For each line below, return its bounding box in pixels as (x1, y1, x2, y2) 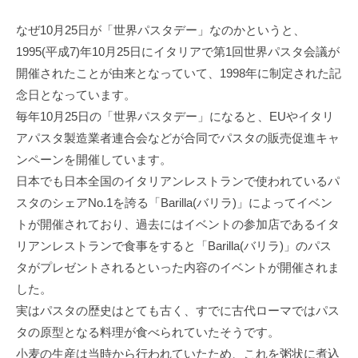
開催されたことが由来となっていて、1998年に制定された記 (16, 66, 341, 80)
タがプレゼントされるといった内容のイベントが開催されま (16, 260, 340, 274)
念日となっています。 (16, 87, 136, 101)
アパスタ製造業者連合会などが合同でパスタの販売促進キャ (16, 130, 340, 145)
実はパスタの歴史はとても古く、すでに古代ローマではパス (16, 303, 340, 317)
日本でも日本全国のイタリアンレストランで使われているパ (16, 173, 340, 188)
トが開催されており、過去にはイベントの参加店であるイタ (16, 217, 340, 231)
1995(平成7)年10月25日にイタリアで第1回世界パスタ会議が (16, 44, 340, 58)
